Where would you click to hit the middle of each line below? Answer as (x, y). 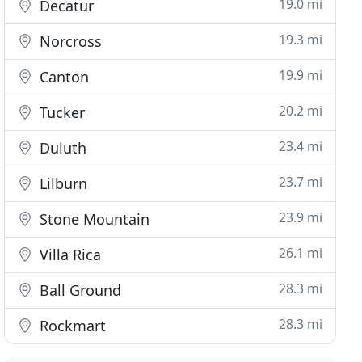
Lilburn (62, 183)
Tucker (61, 112)
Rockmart (71, 326)
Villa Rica (69, 255)
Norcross (69, 41)
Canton (63, 77)
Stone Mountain (93, 219)
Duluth (61, 148)
